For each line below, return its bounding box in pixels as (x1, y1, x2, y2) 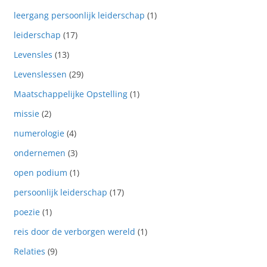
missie (13, 108, 39, 120)
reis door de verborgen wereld (13, 226, 135, 238)
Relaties (13, 246, 45, 257)
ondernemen (13, 147, 66, 159)
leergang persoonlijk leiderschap (13, 10, 145, 21)
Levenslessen (13, 69, 67, 80)
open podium (13, 167, 67, 179)
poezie (13, 206, 40, 218)
